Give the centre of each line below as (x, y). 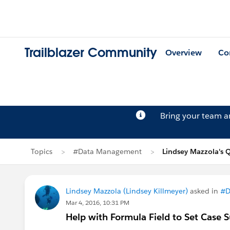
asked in (204, 191)
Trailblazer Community (91, 53)
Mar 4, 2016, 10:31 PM (98, 203)
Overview (184, 53)
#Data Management (107, 151)
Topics (42, 151)
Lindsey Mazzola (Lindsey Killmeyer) (127, 191)
